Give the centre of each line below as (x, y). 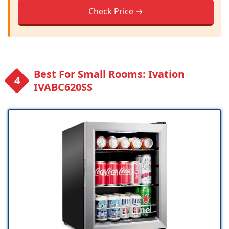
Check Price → (116, 12)
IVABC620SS (63, 87)
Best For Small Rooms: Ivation (109, 74)
